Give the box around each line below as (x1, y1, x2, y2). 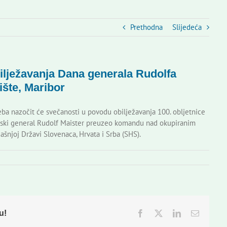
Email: (199, 209, 220, 217)
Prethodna (130, 22, 163, 32)
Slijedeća (172, 22, 202, 32)
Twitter (162, 209, 185, 217)
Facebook (144, 209, 176, 217)
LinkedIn (180, 209, 210, 217)
